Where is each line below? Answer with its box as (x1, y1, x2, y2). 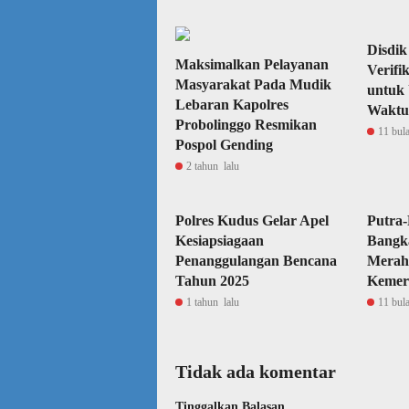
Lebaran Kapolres (175, 97, 288, 112)
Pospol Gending (175, 137, 273, 152)
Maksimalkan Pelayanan (175, 57, 329, 72)
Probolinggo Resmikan (175, 117, 317, 132)
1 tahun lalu (186, 296, 239, 309)
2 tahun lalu (186, 160, 239, 173)
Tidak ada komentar (175, 362, 336, 382)
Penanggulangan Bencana (175, 253, 337, 268)
